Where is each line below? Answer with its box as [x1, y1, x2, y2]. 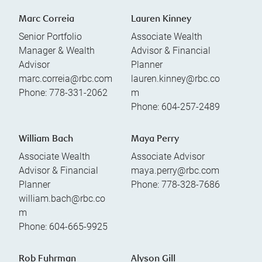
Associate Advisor [131, 150, 205, 162]
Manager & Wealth [19, 44, 95, 56]
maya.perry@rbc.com [131, 164, 219, 176]
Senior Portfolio [19, 30, 82, 42]
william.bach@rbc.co [19, 192, 105, 204]
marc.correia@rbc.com [19, 73, 112, 84]
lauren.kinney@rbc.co [131, 73, 220, 84]
